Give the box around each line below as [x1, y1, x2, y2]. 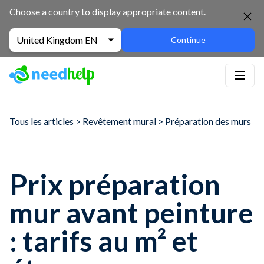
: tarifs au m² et [9, 224, 198, 258]
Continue [170, 35, 206, 45]
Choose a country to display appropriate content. [9, 6, 206, 17]
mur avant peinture [9, 196, 253, 230]
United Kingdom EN [16, 34, 98, 45]
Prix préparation [9, 167, 220, 202]
